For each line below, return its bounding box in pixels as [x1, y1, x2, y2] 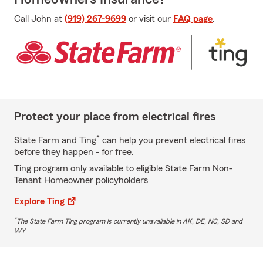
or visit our [126, 14, 173, 23]
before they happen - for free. [14, 147, 134, 157]
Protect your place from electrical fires [14, 110, 215, 123]
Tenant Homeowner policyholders [14, 175, 148, 185]
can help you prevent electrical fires [100, 135, 245, 145]
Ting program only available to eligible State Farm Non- [14, 163, 232, 173]
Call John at [14, 14, 65, 23]
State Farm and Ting [14, 135, 96, 145]
